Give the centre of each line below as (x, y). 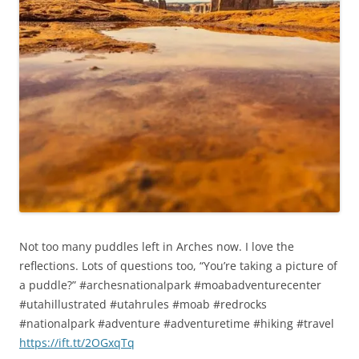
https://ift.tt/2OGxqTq (77, 343)
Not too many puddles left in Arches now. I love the (157, 246)
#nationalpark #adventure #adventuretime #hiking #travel (177, 323)
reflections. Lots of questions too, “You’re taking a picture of (178, 266)
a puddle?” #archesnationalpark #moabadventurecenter (170, 285)
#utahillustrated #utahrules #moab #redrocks (143, 304)
